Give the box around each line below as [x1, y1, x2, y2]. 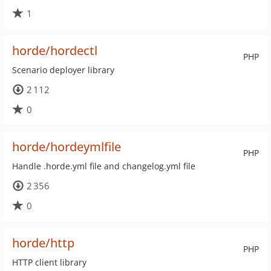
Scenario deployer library [12, 64, 114, 76]
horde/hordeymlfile [12, 139, 121, 155]
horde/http [12, 235, 74, 251]
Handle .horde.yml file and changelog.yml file [12, 160, 195, 172]
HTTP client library [12, 256, 87, 268]
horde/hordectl [12, 42, 97, 59]
